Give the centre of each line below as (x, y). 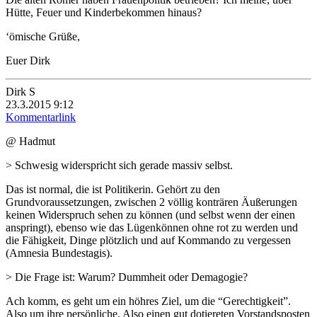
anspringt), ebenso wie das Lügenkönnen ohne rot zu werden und (152, 227)
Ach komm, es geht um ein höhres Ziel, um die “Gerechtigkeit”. (148, 301)
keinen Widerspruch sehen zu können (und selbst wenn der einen (150, 214)
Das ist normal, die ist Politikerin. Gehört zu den (113, 189)
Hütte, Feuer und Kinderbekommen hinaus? (104, 12)
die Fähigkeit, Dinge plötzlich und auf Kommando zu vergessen (148, 240)
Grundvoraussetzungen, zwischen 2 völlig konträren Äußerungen (151, 202)
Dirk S (21, 91)
